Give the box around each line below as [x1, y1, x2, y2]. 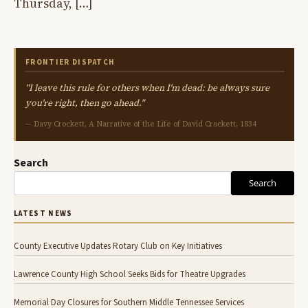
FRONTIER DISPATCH [25, 56, 115, 67]
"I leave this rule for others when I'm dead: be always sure [25, 81, 269, 93]
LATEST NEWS [14, 208, 73, 219]
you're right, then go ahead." [25, 96, 144, 109]
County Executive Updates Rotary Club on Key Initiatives [14, 239, 222, 252]
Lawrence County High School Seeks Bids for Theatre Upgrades [14, 267, 245, 280]
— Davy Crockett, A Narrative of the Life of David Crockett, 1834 [25, 118, 256, 129]
